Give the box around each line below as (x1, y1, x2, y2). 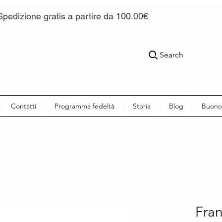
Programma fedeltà (55, 101, 115, 111)
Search (160, 50, 183, 59)
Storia (132, 101, 151, 111)
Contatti (11, 101, 37, 111)
